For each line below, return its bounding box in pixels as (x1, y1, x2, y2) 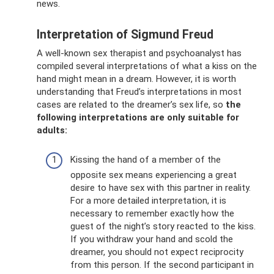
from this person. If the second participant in (70, 259, 254, 270)
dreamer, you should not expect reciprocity (70, 246, 243, 257)
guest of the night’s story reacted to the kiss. (70, 221, 256, 232)
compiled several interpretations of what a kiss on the (37, 60, 257, 72)
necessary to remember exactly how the (70, 208, 234, 219)
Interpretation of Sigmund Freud (37, 27, 213, 42)
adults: (37, 124, 67, 136)
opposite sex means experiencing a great (70, 169, 237, 180)
